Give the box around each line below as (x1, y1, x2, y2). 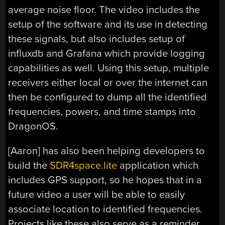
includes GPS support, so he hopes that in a (8, 174, 202, 187)
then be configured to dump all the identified (8, 90, 207, 103)
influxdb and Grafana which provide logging (8, 47, 205, 60)
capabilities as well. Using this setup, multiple (8, 61, 209, 74)
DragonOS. (8, 120, 59, 133)
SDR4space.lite (50, 159, 118, 172)
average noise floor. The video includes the (8, 3, 200, 16)
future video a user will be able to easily (8, 188, 185, 201)
